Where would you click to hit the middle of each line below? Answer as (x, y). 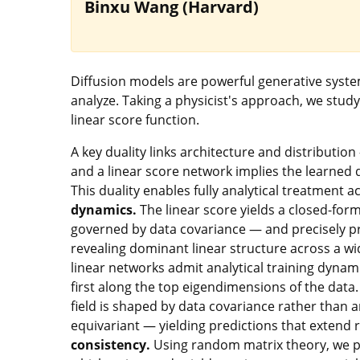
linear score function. (135, 120)
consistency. (110, 345)
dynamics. (104, 210)
